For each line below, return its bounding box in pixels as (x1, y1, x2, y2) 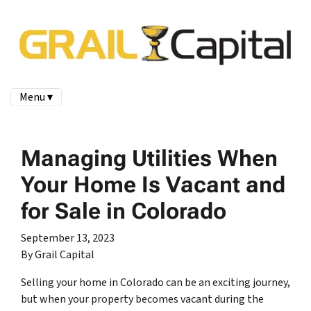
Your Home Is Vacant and (21, 171, 285, 198)
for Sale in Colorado (21, 197, 226, 224)
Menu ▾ (19, 89, 53, 105)
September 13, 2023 (21, 230, 115, 246)
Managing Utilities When (21, 144, 278, 171)
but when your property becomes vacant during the (21, 291, 264, 307)
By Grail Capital (21, 246, 94, 262)
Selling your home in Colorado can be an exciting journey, (21, 274, 290, 290)
